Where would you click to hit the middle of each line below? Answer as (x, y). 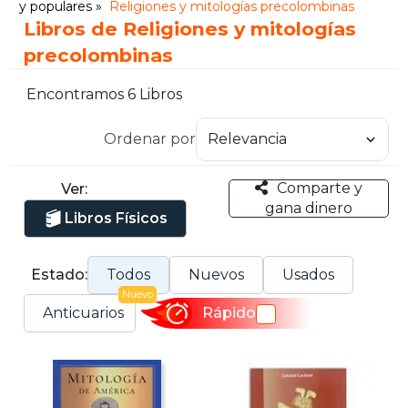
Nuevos (217, 274)
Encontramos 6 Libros (105, 95)
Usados (309, 274)
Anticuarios (84, 312)
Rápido (229, 313)
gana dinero (308, 208)
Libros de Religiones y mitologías (190, 29)
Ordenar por (149, 138)
